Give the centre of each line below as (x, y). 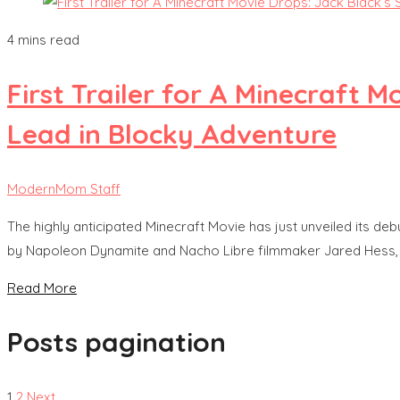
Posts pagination (117, 342)
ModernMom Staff (64, 189)
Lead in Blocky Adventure (172, 134)
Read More (42, 288)
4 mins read (43, 40)
